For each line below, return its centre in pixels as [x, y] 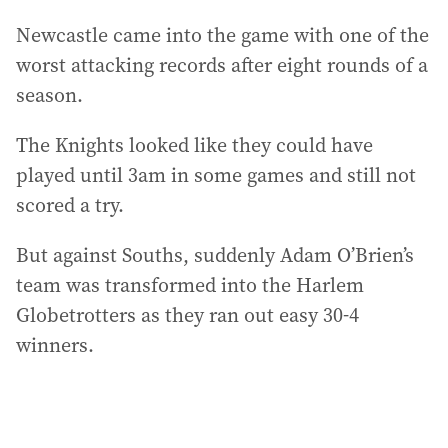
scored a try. [70, 205]
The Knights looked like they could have [194, 145]
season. [49, 95]
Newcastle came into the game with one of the [222, 35]
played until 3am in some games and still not [216, 175]
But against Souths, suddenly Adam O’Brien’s [215, 255]
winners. [55, 345]
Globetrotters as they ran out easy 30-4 [187, 315]
